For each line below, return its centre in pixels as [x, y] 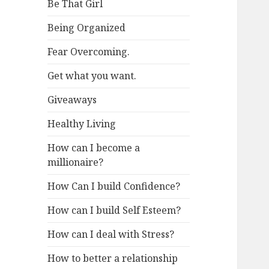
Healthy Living [82, 124]
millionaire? [76, 162]
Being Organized [87, 28]
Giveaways [72, 100]
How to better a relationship [113, 258]
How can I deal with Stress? [111, 234]
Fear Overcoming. [89, 52]
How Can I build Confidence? [114, 186]
